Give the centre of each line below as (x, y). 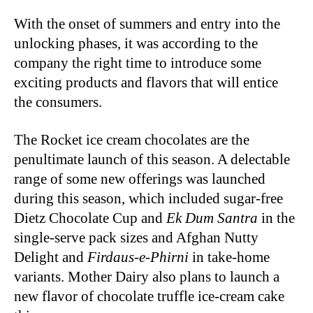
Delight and (51, 257)
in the (276, 218)
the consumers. (58, 102)
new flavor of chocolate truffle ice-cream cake (149, 296)
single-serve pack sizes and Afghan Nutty (136, 237)
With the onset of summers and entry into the (147, 23)
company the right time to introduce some (138, 63)
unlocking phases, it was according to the (136, 43)
